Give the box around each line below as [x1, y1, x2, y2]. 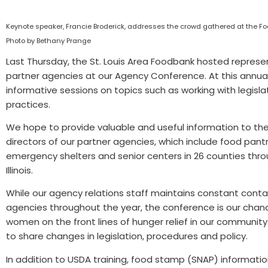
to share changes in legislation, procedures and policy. [6, 230, 248, 243]
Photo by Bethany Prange [6, 36, 91, 46]
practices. [6, 98, 50, 111]
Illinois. [6, 164, 33, 177]
